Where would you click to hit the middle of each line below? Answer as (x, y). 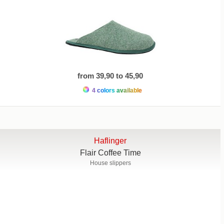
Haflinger (110, 140)
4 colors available (116, 90)
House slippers (110, 163)
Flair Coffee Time (110, 152)
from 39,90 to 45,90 (110, 75)
